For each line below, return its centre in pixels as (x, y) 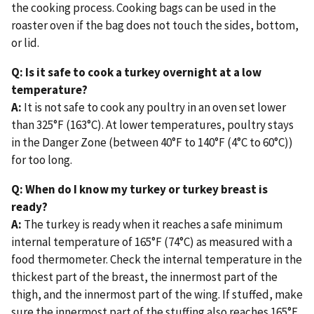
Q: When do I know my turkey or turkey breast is (139, 190)
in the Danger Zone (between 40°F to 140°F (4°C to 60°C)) (152, 143)
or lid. (25, 43)
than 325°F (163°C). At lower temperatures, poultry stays (152, 125)
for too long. (42, 160)
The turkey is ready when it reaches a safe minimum (152, 225)
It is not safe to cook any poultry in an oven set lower (154, 108)
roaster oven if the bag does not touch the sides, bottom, (155, 26)
